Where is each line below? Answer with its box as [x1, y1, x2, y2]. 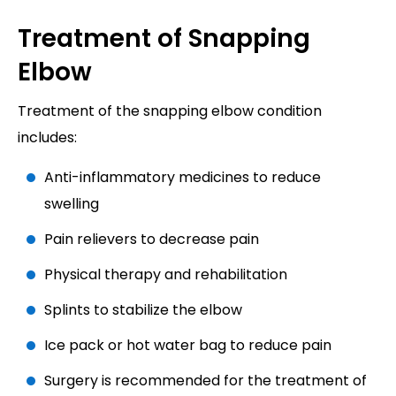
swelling [44, 194, 99, 215]
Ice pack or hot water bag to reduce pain [44, 335, 331, 356]
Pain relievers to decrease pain [44, 229, 259, 250]
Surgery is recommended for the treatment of [44, 370, 367, 392]
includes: [18, 127, 77, 148]
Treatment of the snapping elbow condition [18, 101, 322, 122]
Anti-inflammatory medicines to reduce [44, 167, 321, 188]
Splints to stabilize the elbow [44, 300, 242, 321]
